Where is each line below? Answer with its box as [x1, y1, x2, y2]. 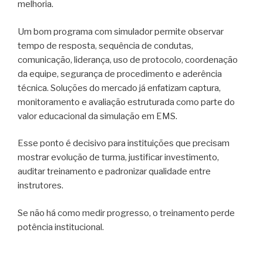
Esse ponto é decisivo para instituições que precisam [18, 138, 230, 149]
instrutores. [18, 180, 63, 191]
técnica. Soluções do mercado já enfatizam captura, [18, 82, 221, 93]
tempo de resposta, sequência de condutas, [18, 40, 193, 51]
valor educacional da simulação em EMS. [18, 110, 177, 122]
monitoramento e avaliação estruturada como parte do [18, 96, 235, 107]
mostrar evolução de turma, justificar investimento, [18, 152, 219, 163]
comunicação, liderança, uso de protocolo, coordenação [18, 54, 238, 65]
